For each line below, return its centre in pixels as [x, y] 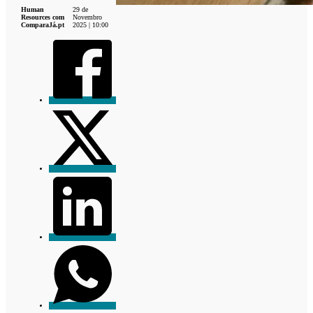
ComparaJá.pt [43, 24]
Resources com [43, 17]
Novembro [87, 17]
